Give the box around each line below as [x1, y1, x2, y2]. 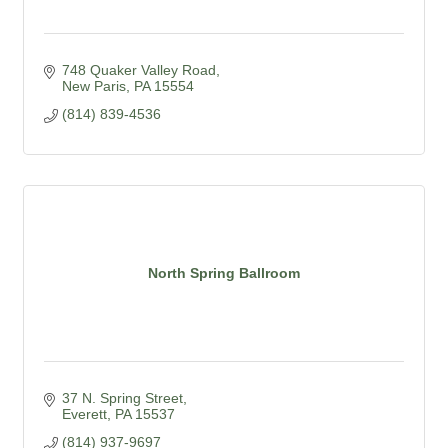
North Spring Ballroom [148, 265, 300, 282]
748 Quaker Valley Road [61, 61, 216, 78]
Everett [61, 405, 107, 422]
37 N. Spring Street [61, 389, 183, 406]
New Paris [61, 77, 126, 94]
